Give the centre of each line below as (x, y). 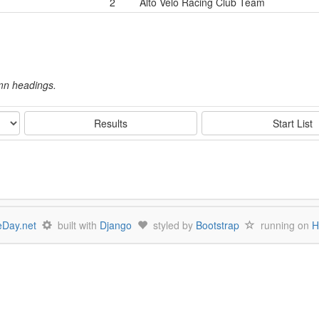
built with (76, 225)
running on (283, 225)
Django (116, 225)
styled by (172, 225)
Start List (292, 123)
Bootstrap (218, 225)
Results (111, 123)
